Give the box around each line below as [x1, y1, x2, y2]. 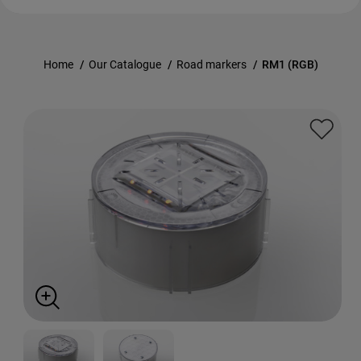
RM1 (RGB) [261, 57, 318, 71]
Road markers [176, 57, 247, 71]
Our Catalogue [88, 57, 161, 71]
